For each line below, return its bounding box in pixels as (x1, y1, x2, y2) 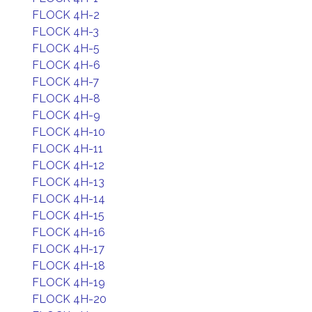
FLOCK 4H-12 (32, 159, 104, 172)
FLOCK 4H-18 (32, 259, 105, 272)
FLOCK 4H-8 (32, 92, 100, 105)
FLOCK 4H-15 (32, 209, 104, 222)
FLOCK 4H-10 (32, 125, 105, 139)
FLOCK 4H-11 (32, 142, 103, 155)
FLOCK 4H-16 (32, 226, 105, 239)
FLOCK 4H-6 (32, 58, 100, 72)
